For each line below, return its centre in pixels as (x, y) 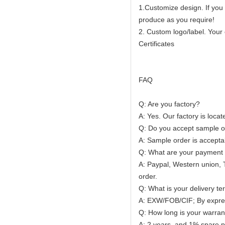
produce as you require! (177, 20)
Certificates (156, 44)
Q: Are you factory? (169, 104)
